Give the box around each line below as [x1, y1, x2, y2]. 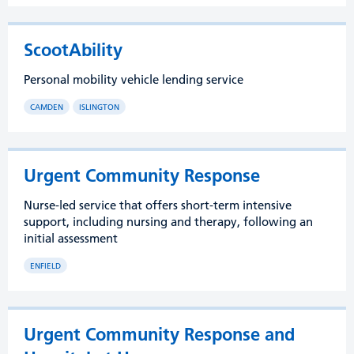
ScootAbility [24, 39, 122, 61]
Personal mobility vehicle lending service [24, 72, 243, 87]
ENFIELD [30, 261, 61, 271]
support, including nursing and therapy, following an [24, 214, 313, 229]
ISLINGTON [79, 102, 119, 112]
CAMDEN [30, 102, 63, 112]
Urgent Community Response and [24, 323, 295, 345]
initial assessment [24, 231, 118, 246]
